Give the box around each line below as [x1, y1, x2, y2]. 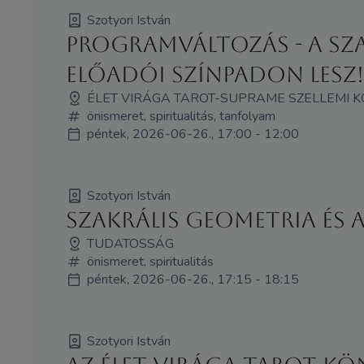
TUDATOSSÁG [86, 234, 174, 253]
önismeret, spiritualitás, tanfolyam [86, 107, 275, 126]
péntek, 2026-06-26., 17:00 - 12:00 [86, 125, 299, 144]
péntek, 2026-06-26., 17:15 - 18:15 [86, 270, 299, 288]
